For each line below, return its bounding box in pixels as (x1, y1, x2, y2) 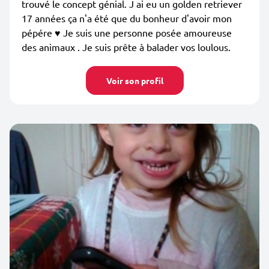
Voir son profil (106, 75, 163, 86)
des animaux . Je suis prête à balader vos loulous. (22, 41, 231, 53)
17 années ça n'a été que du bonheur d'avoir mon (22, 12, 232, 24)
